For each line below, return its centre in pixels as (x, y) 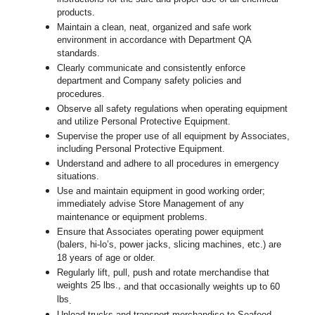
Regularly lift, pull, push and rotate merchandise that (163, 273)
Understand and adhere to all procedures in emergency (168, 164)
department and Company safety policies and (149, 82)
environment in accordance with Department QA (154, 41)
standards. (80, 54)
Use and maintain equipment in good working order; (161, 191)
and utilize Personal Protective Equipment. (144, 122)
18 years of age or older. (107, 259)
